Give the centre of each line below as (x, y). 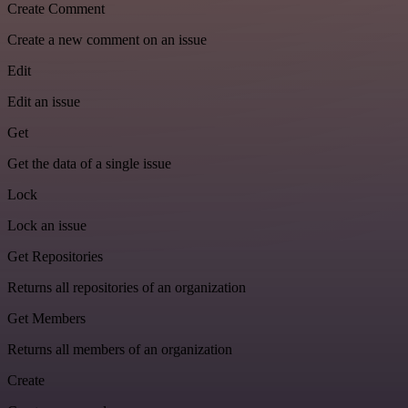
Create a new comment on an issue (107, 40)
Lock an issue (47, 226)
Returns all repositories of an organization (127, 288)
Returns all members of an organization (120, 350)
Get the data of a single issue (89, 164)
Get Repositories (55, 257)
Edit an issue (44, 102)
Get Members (46, 319)
